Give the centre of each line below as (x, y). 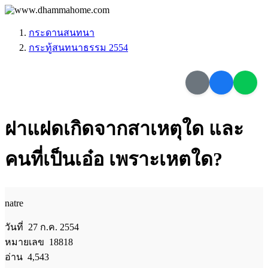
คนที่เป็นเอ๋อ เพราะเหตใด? (114, 159)
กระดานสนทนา (62, 33)
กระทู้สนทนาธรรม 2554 (78, 48)
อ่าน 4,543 (27, 257)
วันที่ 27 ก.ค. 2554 (42, 227)
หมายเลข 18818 (39, 242)
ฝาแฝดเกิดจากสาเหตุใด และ (124, 129)
